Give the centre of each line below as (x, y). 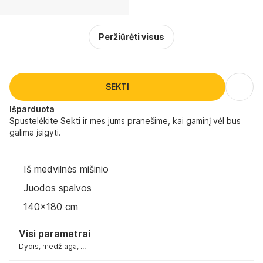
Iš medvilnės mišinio (66, 169)
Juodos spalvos (58, 188)
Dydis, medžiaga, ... (52, 246)
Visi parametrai (55, 233)
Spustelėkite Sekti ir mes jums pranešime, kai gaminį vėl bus (125, 121)
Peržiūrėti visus (131, 37)
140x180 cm (51, 207)
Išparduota (32, 109)
